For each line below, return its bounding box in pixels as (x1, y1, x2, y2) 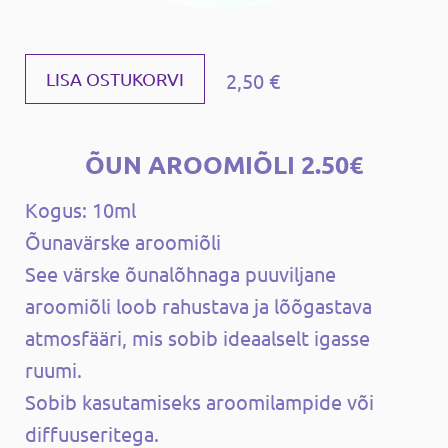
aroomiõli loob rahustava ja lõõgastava (25, 292, 372, 318)
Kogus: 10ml (25, 196, 136, 222)
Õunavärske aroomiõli (25, 228, 221, 254)
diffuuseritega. (25, 420, 159, 446)
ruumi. (25, 356, 82, 382)
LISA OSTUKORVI (46, 67, 184, 89)
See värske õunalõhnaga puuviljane (25, 260, 336, 286)
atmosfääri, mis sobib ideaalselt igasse (25, 324, 370, 350)
